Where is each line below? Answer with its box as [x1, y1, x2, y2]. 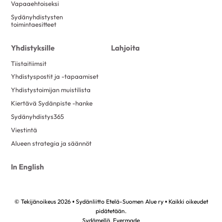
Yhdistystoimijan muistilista [11, 86, 91, 94]
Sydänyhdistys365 [11, 112, 64, 121]
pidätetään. [96, 207, 126, 215]
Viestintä [11, 125, 38, 134]
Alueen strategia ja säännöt [11, 139, 92, 147]
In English [11, 162, 45, 171]
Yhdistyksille [11, 43, 55, 53]
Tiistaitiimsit [11, 59, 47, 67]
